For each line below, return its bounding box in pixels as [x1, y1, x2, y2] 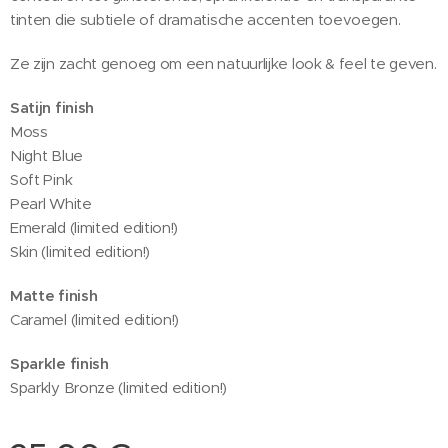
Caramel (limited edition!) [10, 309, 180, 329]
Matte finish [10, 285, 98, 305]
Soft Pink [10, 169, 73, 189]
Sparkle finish [10, 353, 109, 373]
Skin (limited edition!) [10, 241, 151, 261]
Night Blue [10, 145, 83, 165]
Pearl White [10, 193, 92, 213]
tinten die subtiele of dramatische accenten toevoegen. [10, 9, 401, 29]
